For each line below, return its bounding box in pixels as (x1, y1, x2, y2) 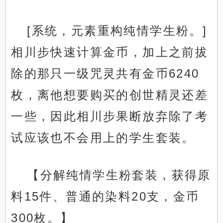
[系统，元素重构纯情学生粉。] (27, 24, 208, 38)
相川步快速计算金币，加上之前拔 (11, 45, 209, 59)
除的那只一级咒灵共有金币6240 (11, 67, 200, 81)
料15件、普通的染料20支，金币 (11, 190, 200, 204)
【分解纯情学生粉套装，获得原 (27, 168, 211, 182)
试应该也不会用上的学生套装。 (11, 131, 195, 145)
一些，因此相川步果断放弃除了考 (11, 110, 209, 123)
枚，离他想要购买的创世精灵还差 (11, 88, 209, 102)
